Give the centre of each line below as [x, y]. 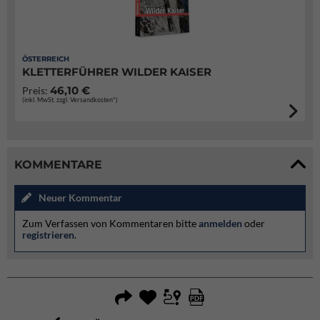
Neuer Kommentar [80, 197]
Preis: [36, 90]
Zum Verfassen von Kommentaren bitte [110, 223]
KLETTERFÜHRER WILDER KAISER [117, 72]
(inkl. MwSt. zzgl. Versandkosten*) [70, 100]
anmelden [220, 223]
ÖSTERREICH [46, 59]
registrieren [48, 235]
